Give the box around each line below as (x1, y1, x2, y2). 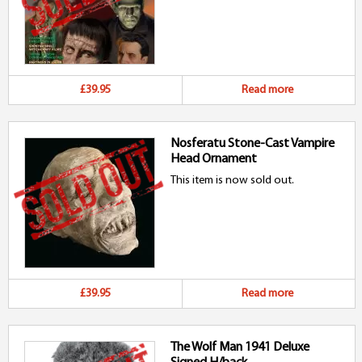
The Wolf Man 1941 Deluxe (170, 341, 309, 354)
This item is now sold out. (170, 175, 294, 187)
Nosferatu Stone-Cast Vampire (170, 137, 335, 150)
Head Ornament (170, 153, 257, 166)
